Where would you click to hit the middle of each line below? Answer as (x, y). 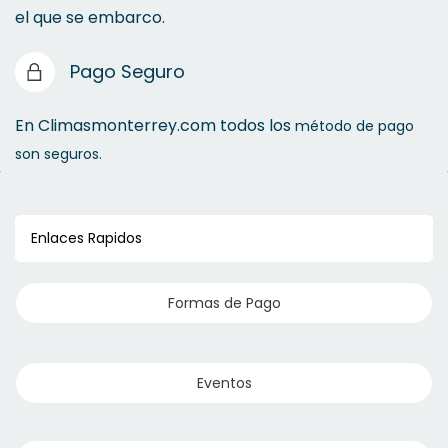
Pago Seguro (127, 71)
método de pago (354, 125)
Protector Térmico (224, 22)
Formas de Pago (224, 303)
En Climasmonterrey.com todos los (155, 125)
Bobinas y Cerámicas (224, 292)
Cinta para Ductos (224, 224)
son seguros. (60, 153)
